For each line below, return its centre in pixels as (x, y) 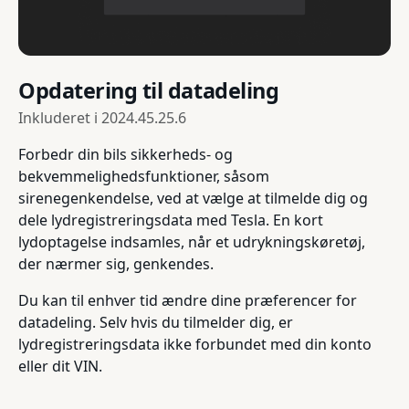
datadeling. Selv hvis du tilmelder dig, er (156, 323)
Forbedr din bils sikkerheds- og (126, 155)
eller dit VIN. (60, 367)
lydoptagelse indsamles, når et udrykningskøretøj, (192, 242)
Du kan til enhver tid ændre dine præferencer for (188, 301)
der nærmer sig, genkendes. (116, 264)
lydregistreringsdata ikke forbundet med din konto (195, 345)
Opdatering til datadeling (149, 91)
